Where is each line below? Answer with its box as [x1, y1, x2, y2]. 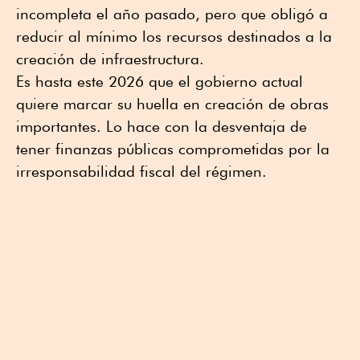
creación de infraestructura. [16, 50, 204, 68]
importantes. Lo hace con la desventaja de [16, 117, 307, 136]
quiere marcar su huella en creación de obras [16, 95, 329, 113]
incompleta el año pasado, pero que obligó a [16, 5, 328, 23]
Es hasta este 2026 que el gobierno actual [16, 72, 303, 91]
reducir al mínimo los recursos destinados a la [16, 27, 332, 46]
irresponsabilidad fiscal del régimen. [16, 162, 267, 181]
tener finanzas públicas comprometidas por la [16, 140, 329, 158]
